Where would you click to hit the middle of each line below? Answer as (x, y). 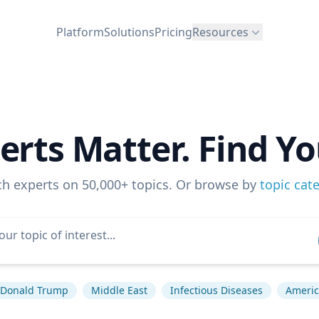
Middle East (119, 290)
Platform (80, 32)
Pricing (173, 32)
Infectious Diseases (216, 290)
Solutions (129, 32)
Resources (220, 32)
